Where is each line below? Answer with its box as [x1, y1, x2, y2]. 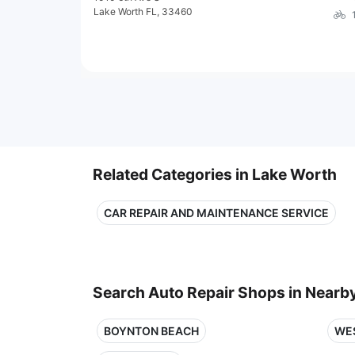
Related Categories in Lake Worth [93, 164, 337, 184]
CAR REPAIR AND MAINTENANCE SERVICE [104, 205, 329, 219]
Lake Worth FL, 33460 [94, 5, 193, 17]
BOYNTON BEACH [104, 323, 199, 338]
